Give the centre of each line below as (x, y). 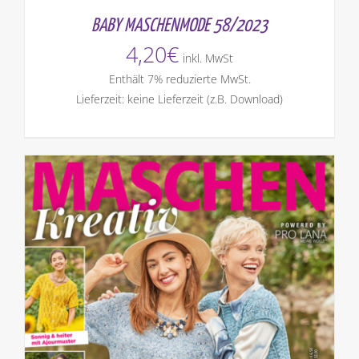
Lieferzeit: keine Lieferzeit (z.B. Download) (179, 99)
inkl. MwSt (208, 58)
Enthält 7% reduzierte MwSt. (179, 79)
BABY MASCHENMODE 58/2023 (179, 26)
